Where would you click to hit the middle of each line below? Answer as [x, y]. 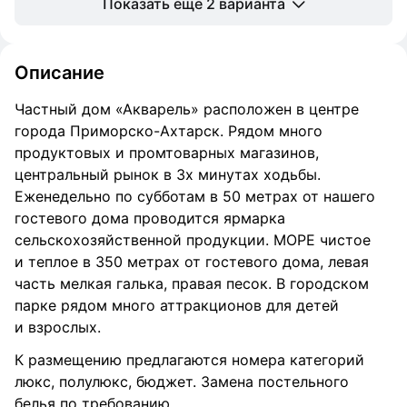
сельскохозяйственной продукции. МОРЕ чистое [193, 240]
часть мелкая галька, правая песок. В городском [192, 283]
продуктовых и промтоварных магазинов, [167, 153]
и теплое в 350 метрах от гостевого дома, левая [192, 262]
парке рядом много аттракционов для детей [177, 305]
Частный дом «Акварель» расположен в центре [187, 109]
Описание [60, 73]
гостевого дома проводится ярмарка [150, 218]
